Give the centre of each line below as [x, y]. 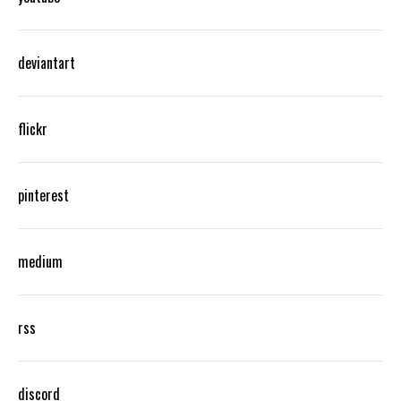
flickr [33, 128]
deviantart [47, 62]
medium [40, 261]
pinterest [43, 195]
